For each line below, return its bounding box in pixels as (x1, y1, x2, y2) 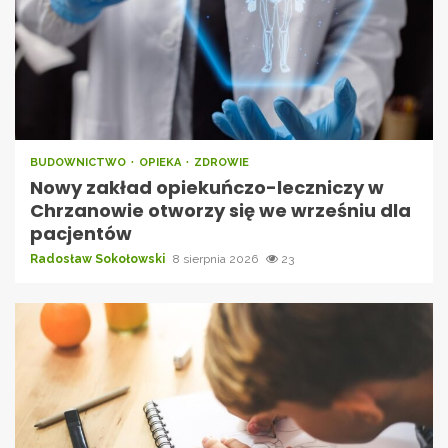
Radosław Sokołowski (30, 251, 168, 266)
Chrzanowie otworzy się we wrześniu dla (30, 197, 411, 223)
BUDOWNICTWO (30, 155, 129, 169)
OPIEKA (139, 155, 184, 169)
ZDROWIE (194, 155, 249, 169)
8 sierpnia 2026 (173, 251, 261, 266)
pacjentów (30, 220, 132, 246)
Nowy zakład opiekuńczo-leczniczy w (30, 174, 384, 200)
